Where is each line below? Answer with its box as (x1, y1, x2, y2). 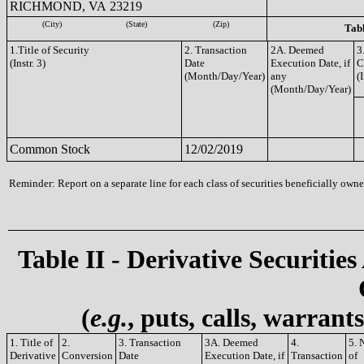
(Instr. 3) (10, 57, 45, 69)
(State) (126, 19, 147, 28)
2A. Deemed (271, 44, 324, 56)
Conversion (62, 349, 113, 362)
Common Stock (10, 142, 90, 156)
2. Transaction (184, 44, 247, 56)
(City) (42, 19, 62, 28)
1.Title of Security (10, 44, 89, 56)
